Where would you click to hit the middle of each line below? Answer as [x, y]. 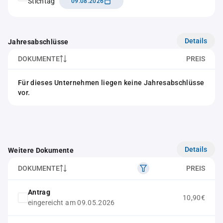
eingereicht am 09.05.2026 [71, 203]
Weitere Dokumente [41, 150]
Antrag [39, 192]
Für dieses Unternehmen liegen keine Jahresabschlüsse [111, 83]
